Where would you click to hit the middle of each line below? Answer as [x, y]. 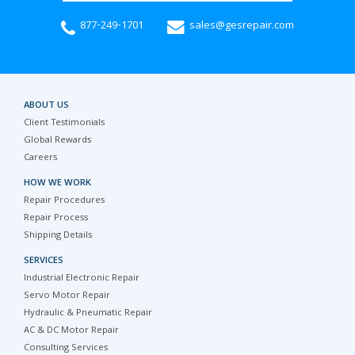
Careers [40, 158]
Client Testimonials [64, 123]
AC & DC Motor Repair [71, 331]
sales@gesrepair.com [242, 26]
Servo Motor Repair [67, 296]
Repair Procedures [64, 201]
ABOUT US [46, 106]
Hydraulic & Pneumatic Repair [88, 313]
